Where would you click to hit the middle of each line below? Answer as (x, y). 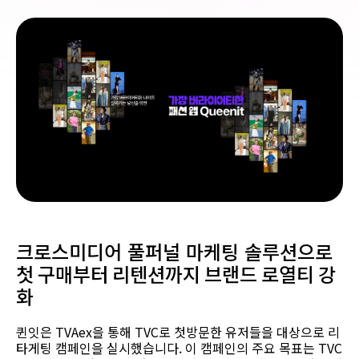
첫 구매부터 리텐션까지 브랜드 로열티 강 (176, 273)
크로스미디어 (69, 251)
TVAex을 (80, 331)
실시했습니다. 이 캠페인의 (177, 347)
